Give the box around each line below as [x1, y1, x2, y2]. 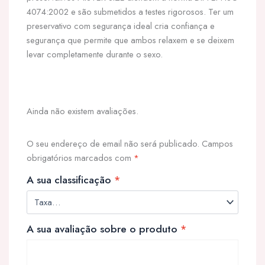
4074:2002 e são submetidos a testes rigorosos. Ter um [27, 5, 234, 18]
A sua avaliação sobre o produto [27, 221, 180, 237]
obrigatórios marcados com [27, 151, 134, 164]
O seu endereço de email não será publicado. [27, 137, 199, 150]
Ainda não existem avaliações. [27, 105, 138, 117]
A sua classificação [27, 172, 114, 188]
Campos [202, 137, 233, 150]
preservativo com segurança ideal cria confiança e [27, 20, 215, 32]
